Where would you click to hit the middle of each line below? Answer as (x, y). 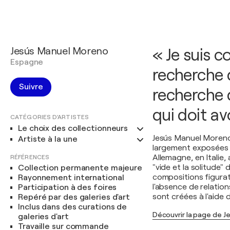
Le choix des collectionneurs (73, 128)
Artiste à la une (48, 139)
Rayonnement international (71, 178)
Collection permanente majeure (80, 168)
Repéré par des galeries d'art (74, 197)
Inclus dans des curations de (73, 207)
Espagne (27, 62)
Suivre (31, 87)
